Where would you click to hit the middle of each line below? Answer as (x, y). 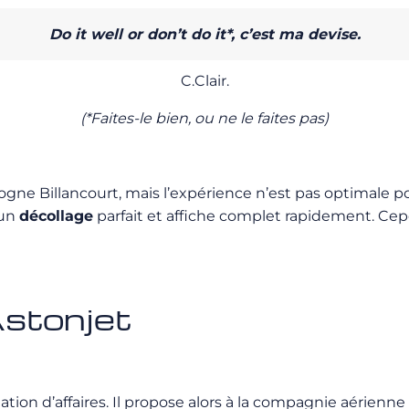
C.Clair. (204, 81)
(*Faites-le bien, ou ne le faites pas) (204, 118)
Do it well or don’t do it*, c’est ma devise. (204, 34)
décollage (56, 216)
